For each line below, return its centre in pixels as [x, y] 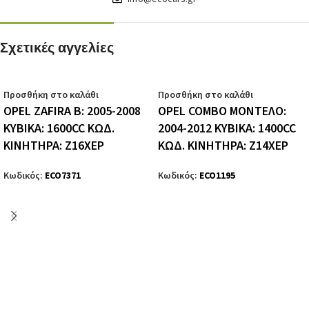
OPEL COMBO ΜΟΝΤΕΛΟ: [222, 111]
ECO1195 [217, 176]
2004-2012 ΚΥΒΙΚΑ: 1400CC [227, 129]
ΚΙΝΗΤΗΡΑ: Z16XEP [54, 146]
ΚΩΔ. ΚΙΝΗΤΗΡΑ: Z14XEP [223, 146]
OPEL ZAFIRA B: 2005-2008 [72, 111]
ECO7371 [63, 176]
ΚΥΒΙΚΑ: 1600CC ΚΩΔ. [59, 129]
